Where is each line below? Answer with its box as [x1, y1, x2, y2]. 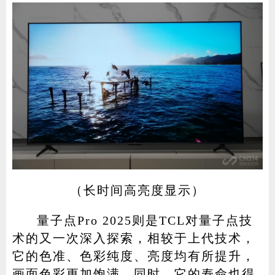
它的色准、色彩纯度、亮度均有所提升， [12, 249, 255, 263]
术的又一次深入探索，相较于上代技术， [12, 231, 255, 245]
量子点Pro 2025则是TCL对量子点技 [36, 213, 253, 227]
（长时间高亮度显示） [70, 183, 205, 197]
